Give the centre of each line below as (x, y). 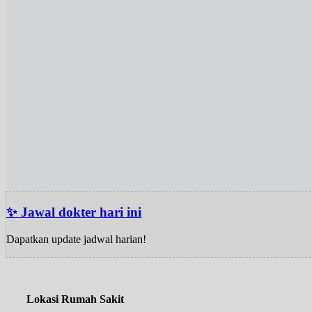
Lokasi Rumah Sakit (75, 299)
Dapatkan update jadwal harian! (76, 239)
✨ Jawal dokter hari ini (74, 212)
